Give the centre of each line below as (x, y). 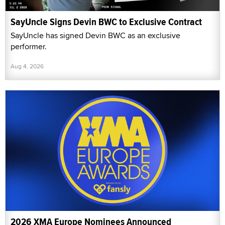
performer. (29, 47)
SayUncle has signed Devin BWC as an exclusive (95, 36)
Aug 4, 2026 (27, 66)
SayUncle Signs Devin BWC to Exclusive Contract (106, 22)
